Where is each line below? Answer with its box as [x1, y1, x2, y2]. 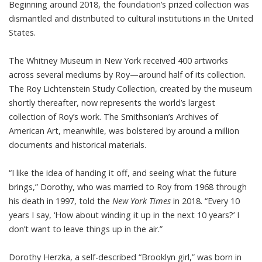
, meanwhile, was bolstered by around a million [58, 125, 239, 136]
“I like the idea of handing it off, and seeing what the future [9, 167, 237, 178]
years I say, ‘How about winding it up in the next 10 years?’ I [9, 209, 239, 220]
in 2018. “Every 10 [171, 195, 240, 206]
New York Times [112, 195, 171, 206]
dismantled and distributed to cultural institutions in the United [9, 12, 253, 24]
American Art [9, 125, 58, 136]
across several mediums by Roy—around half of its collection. [9, 68, 246, 80]
